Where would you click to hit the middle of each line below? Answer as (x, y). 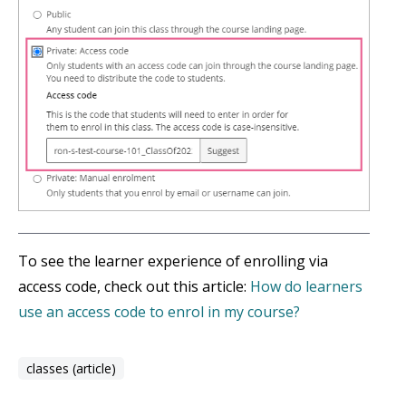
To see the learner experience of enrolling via (173, 261)
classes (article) (71, 369)
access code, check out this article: (134, 287)
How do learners (306, 287)
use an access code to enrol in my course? (159, 312)
